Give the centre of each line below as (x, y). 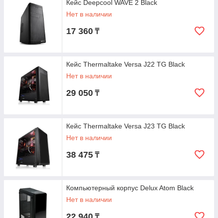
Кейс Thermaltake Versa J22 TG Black (126, 64)
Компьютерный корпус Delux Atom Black (130, 188)
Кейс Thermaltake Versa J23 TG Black (126, 126)
